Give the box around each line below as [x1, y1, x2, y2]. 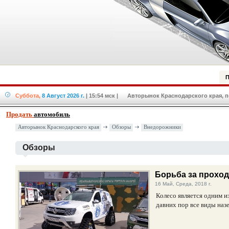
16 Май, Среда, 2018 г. [155, 181, 212, 187]
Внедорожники [144, 124, 181, 130]
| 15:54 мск [86, 93, 115, 99]
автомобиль [34, 110, 70, 118]
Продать [6, 110, 34, 118]
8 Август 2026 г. [42, 93, 84, 99]
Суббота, [15, 93, 40, 99]
